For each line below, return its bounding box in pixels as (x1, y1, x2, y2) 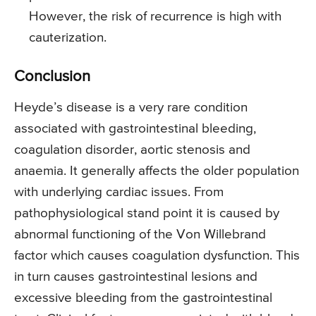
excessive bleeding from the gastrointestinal (14, 291, 272, 305)
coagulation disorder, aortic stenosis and (14, 143, 250, 157)
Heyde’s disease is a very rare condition (14, 101, 248, 115)
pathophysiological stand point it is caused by (14, 207, 279, 221)
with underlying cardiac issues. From (14, 186, 224, 200)
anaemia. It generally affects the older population (14, 164, 299, 178)
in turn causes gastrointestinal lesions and (14, 270, 257, 284)
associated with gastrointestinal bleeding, (14, 122, 256, 136)
